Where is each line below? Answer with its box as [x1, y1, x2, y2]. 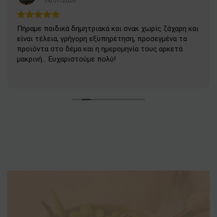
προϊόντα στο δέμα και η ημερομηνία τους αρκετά [17, 45, 183, 53]
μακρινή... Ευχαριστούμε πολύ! [17, 55, 116, 63]
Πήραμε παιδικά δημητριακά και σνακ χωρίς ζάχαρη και [17, 24, 199, 33]
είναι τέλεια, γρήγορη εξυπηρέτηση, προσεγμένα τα [17, 34, 187, 43]
